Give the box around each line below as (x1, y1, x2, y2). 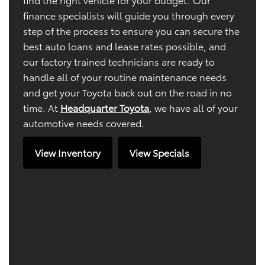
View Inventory (35, 145, 101, 159)
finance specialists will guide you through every (23, 8, 234, 22)
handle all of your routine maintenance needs (23, 69, 227, 83)
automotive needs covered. (23, 115, 144, 130)
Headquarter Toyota (60, 100, 149, 114)
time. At (23, 100, 60, 114)
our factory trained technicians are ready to (23, 54, 215, 68)
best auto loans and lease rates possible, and (23, 38, 226, 53)
